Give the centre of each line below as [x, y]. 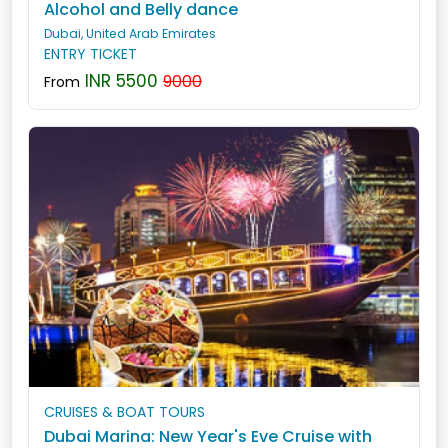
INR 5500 [119, 81]
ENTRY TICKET [90, 54]
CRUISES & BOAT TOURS [124, 412]
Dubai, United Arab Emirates [130, 33]
